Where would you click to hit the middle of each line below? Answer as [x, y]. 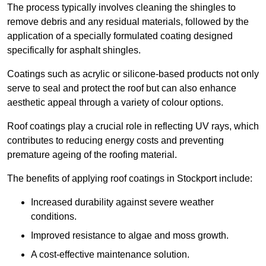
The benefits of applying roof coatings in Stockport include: [130, 179]
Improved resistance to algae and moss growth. [130, 236]
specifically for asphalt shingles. [74, 50]
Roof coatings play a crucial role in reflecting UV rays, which [133, 126]
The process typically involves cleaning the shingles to [121, 8]
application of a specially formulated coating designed [120, 36]
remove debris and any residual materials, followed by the [128, 22]
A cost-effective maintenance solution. [110, 255]
